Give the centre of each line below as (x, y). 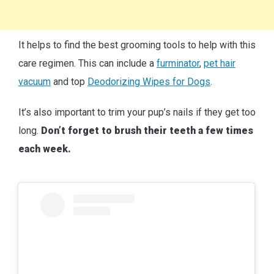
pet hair (220, 63)
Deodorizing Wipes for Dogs (149, 81)
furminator (178, 63)
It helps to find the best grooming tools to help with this (137, 45)
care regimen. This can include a (87, 63)
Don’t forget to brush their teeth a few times (147, 130)
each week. (45, 149)
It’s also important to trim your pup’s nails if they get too (137, 112)
